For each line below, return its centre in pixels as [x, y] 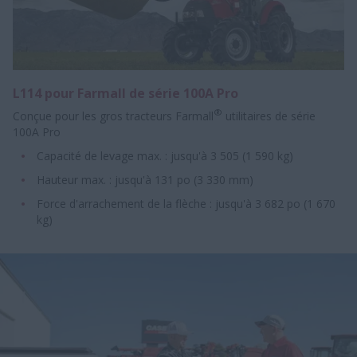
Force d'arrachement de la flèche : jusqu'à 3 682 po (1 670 [186, 203]
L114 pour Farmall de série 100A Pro [126, 93]
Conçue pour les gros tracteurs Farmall [113, 116]
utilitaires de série [269, 116]
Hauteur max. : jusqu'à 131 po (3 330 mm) [145, 179]
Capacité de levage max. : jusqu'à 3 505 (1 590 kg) [165, 155]
